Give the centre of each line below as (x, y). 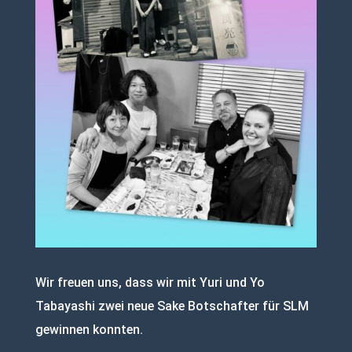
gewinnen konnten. (89, 329)
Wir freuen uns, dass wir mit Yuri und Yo (150, 282)
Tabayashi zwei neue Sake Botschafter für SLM (172, 306)
